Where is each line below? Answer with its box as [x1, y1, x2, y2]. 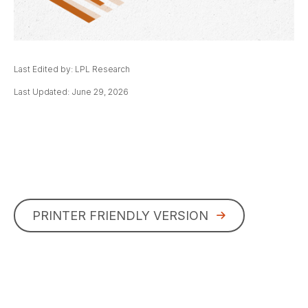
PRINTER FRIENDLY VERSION [32, 208, 208, 223]
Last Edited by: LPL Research [14, 64, 130, 74]
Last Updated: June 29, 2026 [14, 87, 129, 97]
